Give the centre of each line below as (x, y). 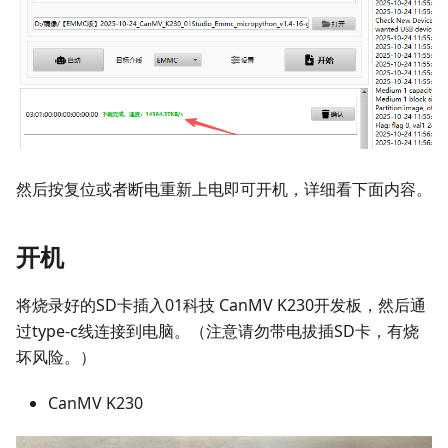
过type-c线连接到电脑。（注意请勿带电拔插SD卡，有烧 (217, 330)
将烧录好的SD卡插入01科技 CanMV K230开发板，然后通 (221, 304)
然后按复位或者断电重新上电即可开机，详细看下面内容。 (224, 188)
